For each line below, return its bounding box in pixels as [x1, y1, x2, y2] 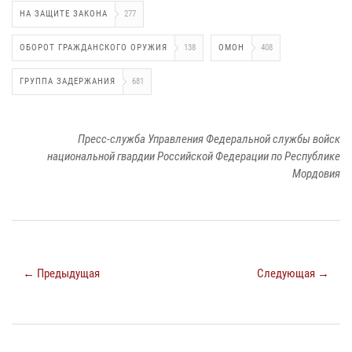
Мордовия [292, 166, 340, 181]
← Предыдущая [23, 266, 100, 280]
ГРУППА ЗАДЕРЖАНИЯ [20, 75, 115, 86]
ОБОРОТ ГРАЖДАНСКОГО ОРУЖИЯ [20, 42, 167, 53]
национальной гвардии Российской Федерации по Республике [47, 148, 340, 163]
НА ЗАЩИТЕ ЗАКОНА [20, 8, 108, 19]
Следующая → [257, 266, 329, 280]
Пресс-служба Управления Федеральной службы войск [78, 131, 340, 146]
